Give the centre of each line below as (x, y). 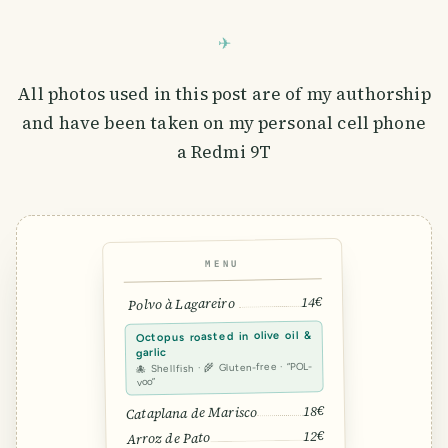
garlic (151, 353)
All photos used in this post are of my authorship (224, 94)
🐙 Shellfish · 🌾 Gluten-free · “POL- (224, 367)
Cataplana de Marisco (191, 413)
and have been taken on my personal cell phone (224, 123)
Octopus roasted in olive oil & (223, 336)
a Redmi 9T (224, 152)
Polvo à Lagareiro (181, 304)
